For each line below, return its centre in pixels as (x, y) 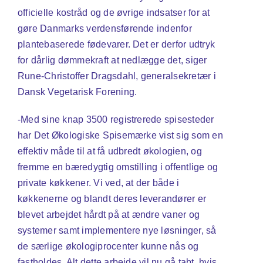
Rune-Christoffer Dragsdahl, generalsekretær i (117, 76)
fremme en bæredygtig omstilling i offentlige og (118, 167)
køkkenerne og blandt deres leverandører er (112, 198)
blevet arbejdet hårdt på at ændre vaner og (109, 214)
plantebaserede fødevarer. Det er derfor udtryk (116, 44)
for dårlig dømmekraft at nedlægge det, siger (112, 60)
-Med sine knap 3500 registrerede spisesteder (116, 119)
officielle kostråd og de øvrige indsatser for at (114, 12)
